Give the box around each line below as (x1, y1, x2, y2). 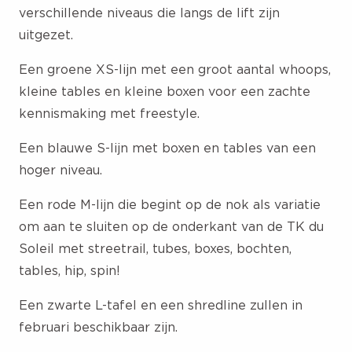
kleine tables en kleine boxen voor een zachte (19, 83, 310, 98)
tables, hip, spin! (19, 262, 120, 277)
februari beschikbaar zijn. (19, 319, 178, 334)
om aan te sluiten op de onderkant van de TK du (19, 218, 324, 233)
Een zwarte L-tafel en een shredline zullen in (19, 297, 302, 312)
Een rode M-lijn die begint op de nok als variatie (19, 196, 321, 211)
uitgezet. (19, 27, 73, 42)
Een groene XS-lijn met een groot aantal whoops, (19, 61, 331, 76)
